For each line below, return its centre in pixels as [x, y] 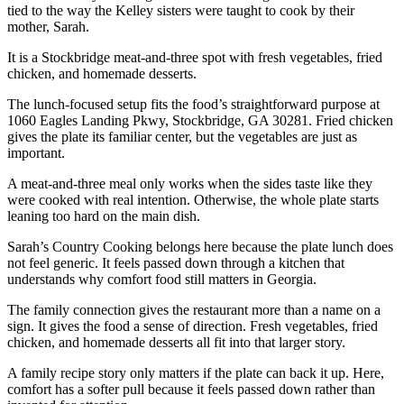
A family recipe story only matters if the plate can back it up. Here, [196, 373]
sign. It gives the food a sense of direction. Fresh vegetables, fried [193, 326]
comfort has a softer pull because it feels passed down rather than [191, 390]
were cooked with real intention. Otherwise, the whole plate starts [193, 200]
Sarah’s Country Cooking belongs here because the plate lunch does [200, 247]
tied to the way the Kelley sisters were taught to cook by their [181, 11]
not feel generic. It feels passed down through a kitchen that [176, 263]
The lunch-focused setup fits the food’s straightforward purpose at [193, 105]
